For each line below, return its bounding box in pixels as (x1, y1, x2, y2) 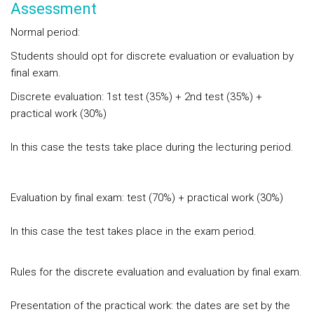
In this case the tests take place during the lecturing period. (11, 141, 294, 153)
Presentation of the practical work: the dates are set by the (11, 299, 290, 312)
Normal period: (11, 26, 80, 39)
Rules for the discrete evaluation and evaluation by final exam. (11, 266, 302, 278)
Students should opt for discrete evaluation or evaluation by (11, 50, 294, 62)
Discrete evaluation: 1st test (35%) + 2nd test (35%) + (11, 90, 262, 103)
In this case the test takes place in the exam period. (11, 225, 257, 238)
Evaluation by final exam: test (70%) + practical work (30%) (11, 191, 283, 204)
